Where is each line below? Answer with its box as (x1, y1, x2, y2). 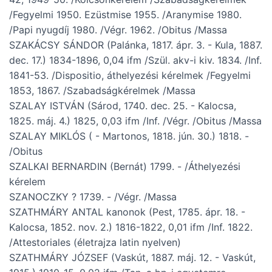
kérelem (9, 175, 46, 188)
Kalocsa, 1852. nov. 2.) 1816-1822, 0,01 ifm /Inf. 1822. (9, 221, 253, 234)
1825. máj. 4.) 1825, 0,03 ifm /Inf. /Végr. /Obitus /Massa (9, 115, 262, 127)
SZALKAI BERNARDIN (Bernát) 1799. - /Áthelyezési (9, 160, 240, 173)
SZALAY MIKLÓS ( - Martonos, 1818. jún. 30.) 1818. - (9, 130, 249, 143)
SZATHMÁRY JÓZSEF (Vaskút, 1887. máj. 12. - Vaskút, (9, 251, 256, 264)
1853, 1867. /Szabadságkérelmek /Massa (9, 84, 195, 97)
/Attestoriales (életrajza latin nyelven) (9, 236, 181, 249)
